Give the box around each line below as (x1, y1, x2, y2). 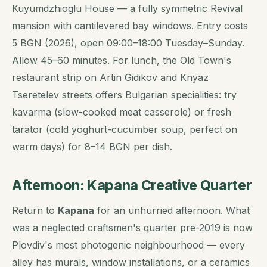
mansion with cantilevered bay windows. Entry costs (12, 20, 248, 32)
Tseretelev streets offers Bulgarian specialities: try (12, 89, 237, 101)
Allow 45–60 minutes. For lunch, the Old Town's (12, 54, 231, 67)
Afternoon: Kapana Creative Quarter (12, 177, 252, 194)
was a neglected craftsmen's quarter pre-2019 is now (12, 222, 253, 234)
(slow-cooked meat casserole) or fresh (51, 106, 231, 119)
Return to (12, 204, 58, 217)
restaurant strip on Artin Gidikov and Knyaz (12, 72, 209, 84)
